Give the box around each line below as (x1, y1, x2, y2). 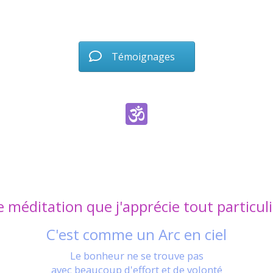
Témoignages (111, 50, 175, 63)
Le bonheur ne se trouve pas (69, 249, 204, 263)
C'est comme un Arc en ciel (46, 224, 227, 244)
